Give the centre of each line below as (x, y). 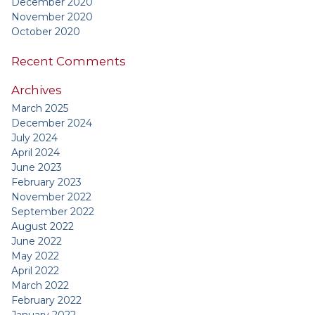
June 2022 (37, 242)
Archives (37, 90)
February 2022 (46, 301)
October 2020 (46, 31)
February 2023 (46, 182)
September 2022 (53, 212)
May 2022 (35, 256)
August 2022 (43, 227)
